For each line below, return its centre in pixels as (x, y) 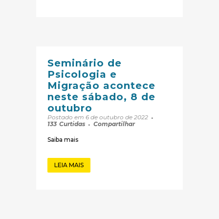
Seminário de (85, 63)
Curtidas (72, 124)
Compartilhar (114, 124)
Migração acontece (101, 86)
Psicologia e (82, 75)
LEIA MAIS (69, 165)
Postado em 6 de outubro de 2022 (99, 117)
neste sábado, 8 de (101, 97)
